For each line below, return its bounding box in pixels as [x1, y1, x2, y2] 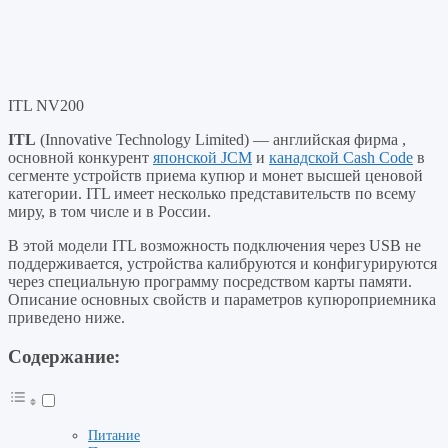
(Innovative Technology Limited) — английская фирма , [36, 130, 406, 148]
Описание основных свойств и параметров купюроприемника [8, 290, 436, 308]
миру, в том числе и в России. [8, 202, 211, 220]
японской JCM [153, 148, 252, 166]
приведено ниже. [8, 308, 125, 326]
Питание [88, 426, 140, 443]
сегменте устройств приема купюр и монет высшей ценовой [8, 166, 423, 184]
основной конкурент [8, 148, 153, 166]
